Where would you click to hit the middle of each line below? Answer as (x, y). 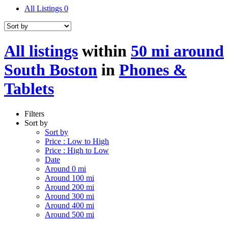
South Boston (51, 70)
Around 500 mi (69, 214)
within (104, 51)
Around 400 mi (69, 205)
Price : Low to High (77, 141)
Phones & (153, 70)
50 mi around (177, 51)
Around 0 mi (65, 168)
